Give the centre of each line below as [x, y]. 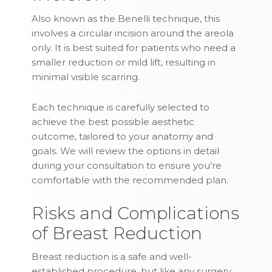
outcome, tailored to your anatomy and [123, 137]
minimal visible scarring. [86, 77]
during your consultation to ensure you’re [127, 166]
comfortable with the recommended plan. [130, 180]
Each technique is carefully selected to [121, 107]
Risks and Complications [136, 213]
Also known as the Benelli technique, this [126, 19]
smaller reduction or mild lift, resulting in [124, 63]
